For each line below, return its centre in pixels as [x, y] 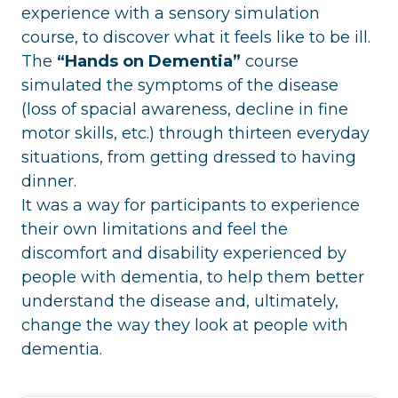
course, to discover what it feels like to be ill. [196, 37]
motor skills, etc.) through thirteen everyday [195, 133]
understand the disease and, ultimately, [180, 301]
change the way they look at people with [185, 325]
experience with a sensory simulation [171, 13]
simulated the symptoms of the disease [180, 85]
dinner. [49, 181]
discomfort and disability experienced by [184, 253]
